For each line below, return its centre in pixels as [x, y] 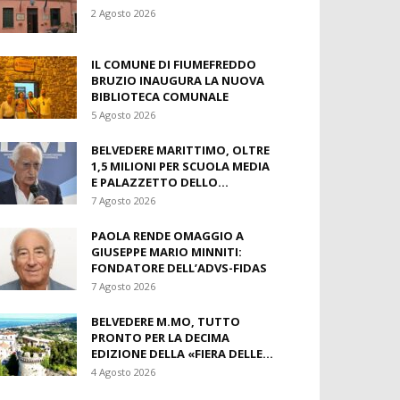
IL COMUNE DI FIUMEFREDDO [174, 64]
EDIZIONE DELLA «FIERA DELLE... [182, 354]
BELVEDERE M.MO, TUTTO [166, 321]
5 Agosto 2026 [123, 115]
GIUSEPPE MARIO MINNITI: [167, 252]
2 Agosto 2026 [123, 13]
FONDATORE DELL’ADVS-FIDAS [179, 268]
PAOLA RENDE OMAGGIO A [167, 236]
